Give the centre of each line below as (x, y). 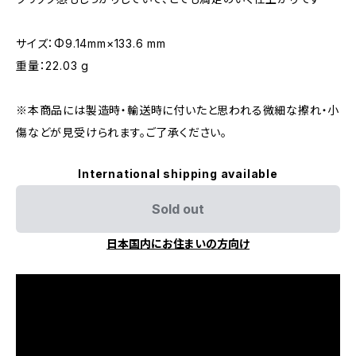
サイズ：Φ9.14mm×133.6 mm (91, 43)
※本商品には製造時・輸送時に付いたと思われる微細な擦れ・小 (178, 110)
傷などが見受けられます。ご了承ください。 (122, 132)
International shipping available (178, 174)
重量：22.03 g (52, 66)
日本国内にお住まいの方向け (178, 244)
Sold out (178, 209)
